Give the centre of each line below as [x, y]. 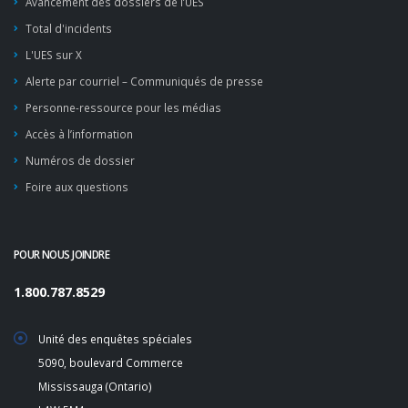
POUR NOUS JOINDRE [62, 254]
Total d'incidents [69, 28]
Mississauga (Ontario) [95, 386]
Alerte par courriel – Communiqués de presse [144, 81]
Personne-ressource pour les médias [123, 107]
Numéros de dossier [80, 160]
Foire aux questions [77, 187]
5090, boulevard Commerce [111, 362]
